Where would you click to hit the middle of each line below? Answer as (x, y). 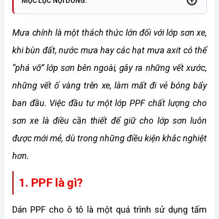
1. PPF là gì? (51, 183)
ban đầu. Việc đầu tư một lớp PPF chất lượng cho (109, 103)
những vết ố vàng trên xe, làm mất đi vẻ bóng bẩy (109, 85)
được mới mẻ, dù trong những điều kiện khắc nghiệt (109, 138)
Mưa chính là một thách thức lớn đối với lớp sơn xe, (109, 33)
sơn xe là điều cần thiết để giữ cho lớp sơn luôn (109, 120)
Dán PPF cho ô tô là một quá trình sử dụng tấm (109, 209)
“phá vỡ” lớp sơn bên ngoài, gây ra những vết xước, (109, 68)
